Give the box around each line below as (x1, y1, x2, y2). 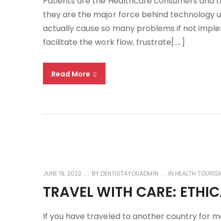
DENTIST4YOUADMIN (99, 169, 158, 178)
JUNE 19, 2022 (43, 169, 82, 178)
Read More (51, 69, 92, 79)
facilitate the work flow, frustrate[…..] (43, 37, 185, 48)
